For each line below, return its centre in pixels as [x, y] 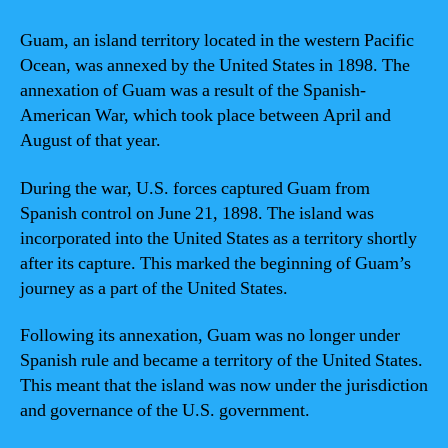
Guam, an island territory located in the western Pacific [217, 40]
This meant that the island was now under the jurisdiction [224, 385]
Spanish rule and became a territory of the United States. [221, 360]
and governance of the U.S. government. [165, 410]
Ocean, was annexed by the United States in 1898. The [215, 65]
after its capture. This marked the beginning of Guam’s [215, 263]
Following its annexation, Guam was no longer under [210, 335]
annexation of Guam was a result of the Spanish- [193, 90]
